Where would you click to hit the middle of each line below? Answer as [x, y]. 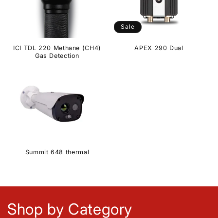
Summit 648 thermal [57, 152]
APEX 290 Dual [159, 48]
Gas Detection [57, 56]
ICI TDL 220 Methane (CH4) [57, 48]
